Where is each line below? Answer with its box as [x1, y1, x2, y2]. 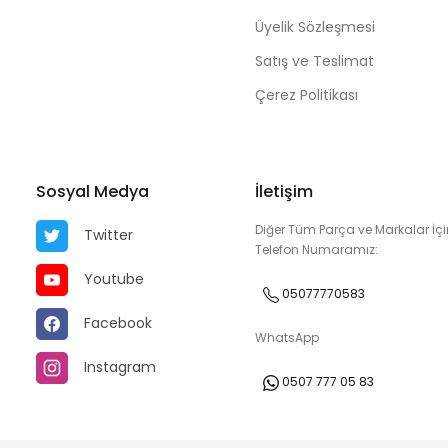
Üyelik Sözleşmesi [254, 17, 375, 37]
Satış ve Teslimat [254, 51, 374, 71]
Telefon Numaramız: [254, 241, 378, 258]
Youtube [84, 268, 144, 289]
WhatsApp [254, 329, 319, 346]
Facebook [84, 312, 152, 333]
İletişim [254, 180, 313, 203]
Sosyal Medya [36, 180, 149, 203]
